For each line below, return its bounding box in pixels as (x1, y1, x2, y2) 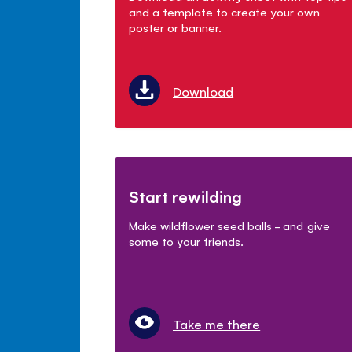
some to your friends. (129, 233, 244, 249)
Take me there (173, 315, 261, 333)
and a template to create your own (129, 4, 320, 20)
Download (173, 82, 234, 101)
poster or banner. (129, 20, 222, 35)
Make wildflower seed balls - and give (129, 218, 330, 233)
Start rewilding (129, 185, 243, 207)
